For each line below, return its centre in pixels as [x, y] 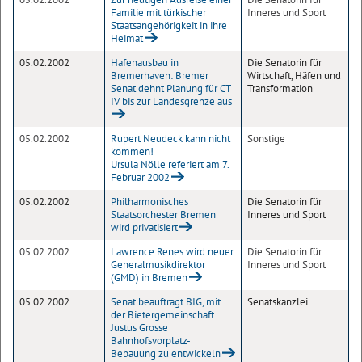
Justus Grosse [139, 328]
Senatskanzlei [278, 302]
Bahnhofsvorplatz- [151, 341]
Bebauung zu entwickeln [166, 354]
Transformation [280, 88]
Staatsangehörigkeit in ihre [169, 25]
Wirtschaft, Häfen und [294, 76]
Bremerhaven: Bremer [160, 76]
